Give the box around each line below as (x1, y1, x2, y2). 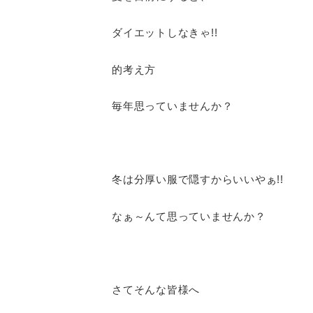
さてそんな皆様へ (112, 283, 200, 296)
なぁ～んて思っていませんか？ (112, 210, 266, 222)
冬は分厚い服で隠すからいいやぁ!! (112, 173, 284, 185)
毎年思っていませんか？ (112, 100, 233, 112)
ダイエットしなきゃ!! (112, 27, 218, 38)
